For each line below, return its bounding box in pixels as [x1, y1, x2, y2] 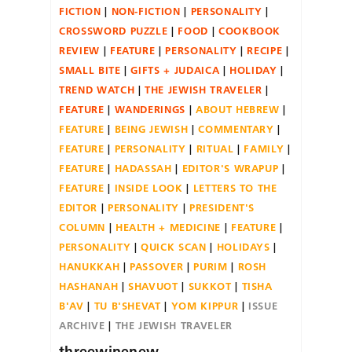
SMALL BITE [59, 63, 121, 76]
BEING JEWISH [114, 122, 189, 135]
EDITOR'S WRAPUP [181, 161, 279, 174]
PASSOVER [130, 259, 184, 273]
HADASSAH [114, 161, 172, 174]
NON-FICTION [111, 4, 181, 17]
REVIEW [59, 43, 100, 57]
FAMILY [244, 141, 284, 155]
